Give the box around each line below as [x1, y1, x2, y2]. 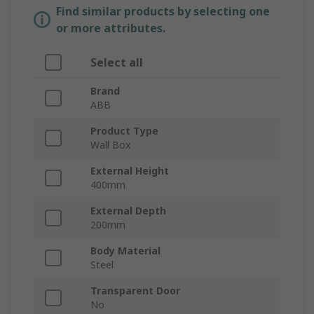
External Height [90, 164, 169, 178]
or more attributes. [56, 20, 165, 36]
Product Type [90, 124, 158, 138]
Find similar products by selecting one [56, 4, 270, 20]
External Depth [90, 204, 166, 218]
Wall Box [90, 138, 130, 152]
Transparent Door [90, 284, 180, 298]
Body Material [90, 244, 161, 258]
